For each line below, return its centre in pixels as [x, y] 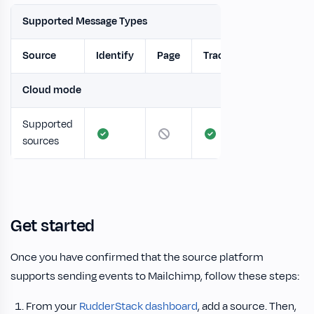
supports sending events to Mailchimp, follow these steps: [155, 276]
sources [41, 141]
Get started [53, 226]
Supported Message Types [85, 21]
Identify [115, 56]
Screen [269, 56]
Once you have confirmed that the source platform [137, 257]
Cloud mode [52, 90]
